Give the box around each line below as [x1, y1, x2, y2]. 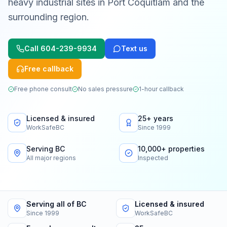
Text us [121, 44, 147, 53]
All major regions [26, 154, 76, 162]
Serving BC [26, 144, 65, 153]
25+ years [138, 114, 173, 123]
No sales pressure [78, 85, 133, 93]
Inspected [138, 154, 168, 162]
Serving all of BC [26, 200, 87, 208]
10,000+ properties [138, 144, 205, 153]
